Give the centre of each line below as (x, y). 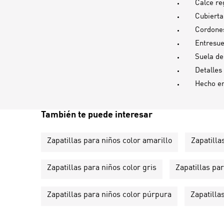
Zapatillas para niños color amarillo (109, 141)
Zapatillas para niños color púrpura (109, 195)
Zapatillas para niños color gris (102, 168)
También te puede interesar (97, 115)
